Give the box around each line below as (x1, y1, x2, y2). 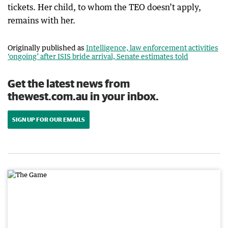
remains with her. (8, 15, 75, 26)
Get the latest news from (8, 77, 130, 90)
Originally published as (8, 43, 86, 52)
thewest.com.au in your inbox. (8, 90, 159, 103)
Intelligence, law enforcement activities (86, 43, 218, 52)
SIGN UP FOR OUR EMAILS (12, 116, 85, 123)
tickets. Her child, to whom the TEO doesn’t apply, (8, 2, 201, 13)
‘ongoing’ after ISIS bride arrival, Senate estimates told (8, 52, 188, 61)
